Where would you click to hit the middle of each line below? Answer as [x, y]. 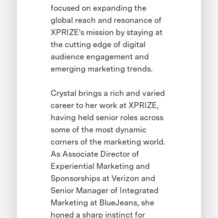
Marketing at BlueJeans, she [103, 203]
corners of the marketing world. [108, 142]
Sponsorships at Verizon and [103, 179]
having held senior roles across [107, 118]
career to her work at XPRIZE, [105, 106]
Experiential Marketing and [100, 166]
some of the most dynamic [99, 130]
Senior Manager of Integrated [105, 191]
